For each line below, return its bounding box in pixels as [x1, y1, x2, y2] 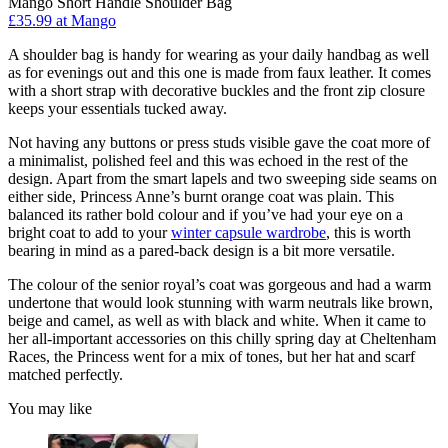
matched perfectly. [8, 365, 123, 383]
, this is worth [326, 223, 411, 241]
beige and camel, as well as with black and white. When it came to [8, 311, 426, 329]
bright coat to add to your [8, 223, 171, 241]
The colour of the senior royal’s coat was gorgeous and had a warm [8, 275, 431, 293]
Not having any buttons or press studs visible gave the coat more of [8, 133, 430, 151]
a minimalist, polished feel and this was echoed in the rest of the [8, 151, 408, 169]
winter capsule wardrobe [171, 223, 326, 241]
